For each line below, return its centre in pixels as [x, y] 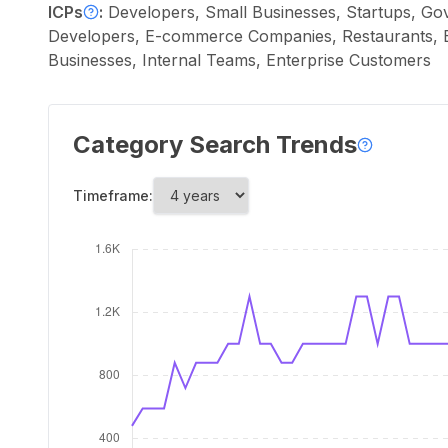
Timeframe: [113, 195]
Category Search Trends [215, 144]
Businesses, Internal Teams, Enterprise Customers [239, 60]
